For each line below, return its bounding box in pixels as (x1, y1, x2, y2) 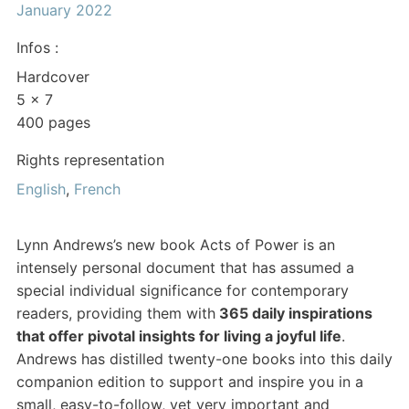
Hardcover (16, 68, 89, 87)
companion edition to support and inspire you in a (16, 372, 363, 392)
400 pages (16, 113, 90, 132)
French (74, 180, 121, 199)
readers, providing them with (16, 304, 215, 323)
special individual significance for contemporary (16, 281, 349, 300)
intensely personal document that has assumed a (16, 258, 354, 278)
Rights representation (16, 151, 164, 170)
